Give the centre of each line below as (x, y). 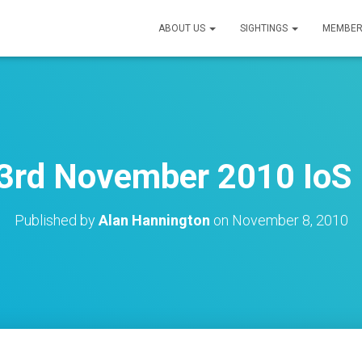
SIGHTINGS (265, 28)
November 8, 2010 (290, 220)
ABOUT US (183, 28)
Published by (56, 220)
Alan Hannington (154, 220)
